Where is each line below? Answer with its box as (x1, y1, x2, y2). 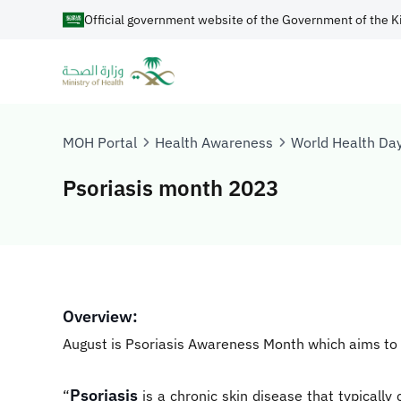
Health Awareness (155, 133, 273, 151)
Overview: (63, 306, 138, 327)
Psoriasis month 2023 (63, 174, 278, 202)
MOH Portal (63, 133, 137, 151)
